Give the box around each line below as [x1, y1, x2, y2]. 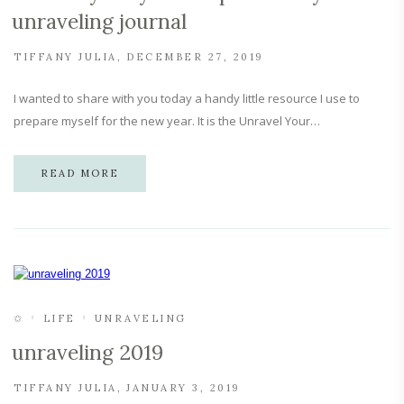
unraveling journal [12, 8, 187, 34]
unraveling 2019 [12, 339, 163, 365]
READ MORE [41, 167, 119, 179]
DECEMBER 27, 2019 [126, 50, 264, 63]
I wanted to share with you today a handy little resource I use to [14, 90, 360, 106]
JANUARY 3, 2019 [126, 381, 241, 394]
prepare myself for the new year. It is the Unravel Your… [14, 113, 320, 129]
